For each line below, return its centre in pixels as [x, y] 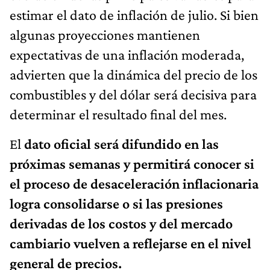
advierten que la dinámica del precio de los [133, 74]
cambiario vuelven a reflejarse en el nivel [130, 243]
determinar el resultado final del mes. [118, 114]
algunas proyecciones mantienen [105, 34]
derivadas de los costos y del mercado [121, 223]
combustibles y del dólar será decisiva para [133, 94]
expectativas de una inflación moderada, [127, 54]
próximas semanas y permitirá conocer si [132, 163]
